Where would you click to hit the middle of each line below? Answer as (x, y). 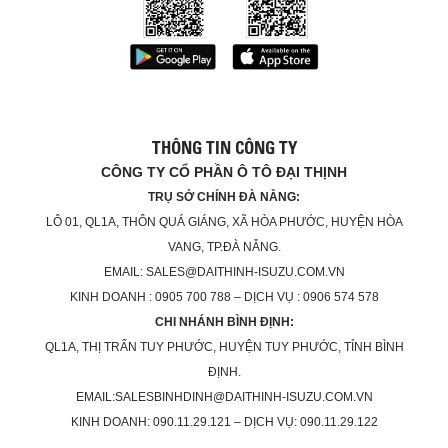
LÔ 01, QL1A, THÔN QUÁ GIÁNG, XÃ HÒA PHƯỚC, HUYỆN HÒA (224, 221)
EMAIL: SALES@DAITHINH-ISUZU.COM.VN (224, 271)
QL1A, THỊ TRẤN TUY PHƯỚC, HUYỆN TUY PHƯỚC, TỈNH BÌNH (224, 346)
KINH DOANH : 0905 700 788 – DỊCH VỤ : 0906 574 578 (224, 296)
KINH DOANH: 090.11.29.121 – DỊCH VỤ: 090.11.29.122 (224, 421)
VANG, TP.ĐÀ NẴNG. (224, 246)
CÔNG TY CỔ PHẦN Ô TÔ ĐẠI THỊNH (224, 171)
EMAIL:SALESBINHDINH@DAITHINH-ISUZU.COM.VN (224, 396)
